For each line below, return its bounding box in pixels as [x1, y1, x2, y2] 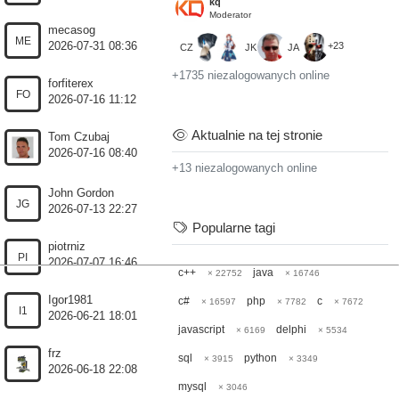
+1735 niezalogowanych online [172, 69, 330, 82]
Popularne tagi [188, 220, 275, 235]
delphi [276, 323, 307, 336]
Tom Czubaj [48, 131, 110, 143]
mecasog [48, 24, 96, 37]
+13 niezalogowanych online [172, 162, 318, 175]
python [244, 352, 278, 364]
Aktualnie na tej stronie [188, 127, 322, 142]
